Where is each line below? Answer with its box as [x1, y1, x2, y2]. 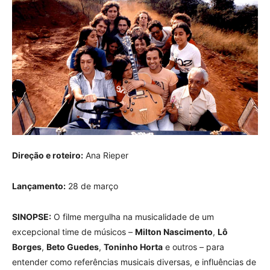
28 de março [66, 180, 118, 191]
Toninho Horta [104, 241, 163, 252]
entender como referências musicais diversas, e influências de [12, 256, 256, 267]
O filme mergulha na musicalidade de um [51, 211, 214, 222]
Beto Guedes [46, 241, 99, 252]
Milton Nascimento [135, 226, 213, 237]
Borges [12, 241, 42, 252]
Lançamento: [12, 180, 66, 191]
